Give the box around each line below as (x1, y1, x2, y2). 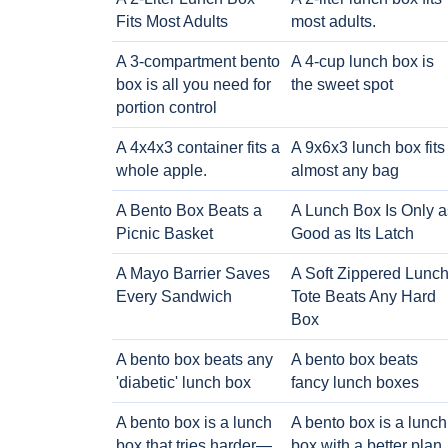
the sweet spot (290, 76, 393, 93)
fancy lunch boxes (290, 374, 419, 391)
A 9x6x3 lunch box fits (290, 139, 445, 156)
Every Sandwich (116, 288, 232, 305)
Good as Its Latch (290, 225, 414, 242)
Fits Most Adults (116, 13, 228, 30)
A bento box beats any (116, 351, 273, 368)
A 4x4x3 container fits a (116, 139, 280, 156)
